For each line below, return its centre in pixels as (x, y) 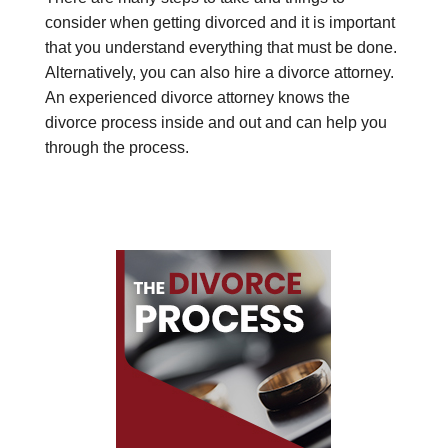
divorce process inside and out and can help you (215, 123)
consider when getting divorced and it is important (219, 23)
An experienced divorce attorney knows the (197, 98)
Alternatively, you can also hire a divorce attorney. (219, 73)
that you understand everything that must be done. (220, 48)
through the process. (116, 148)
